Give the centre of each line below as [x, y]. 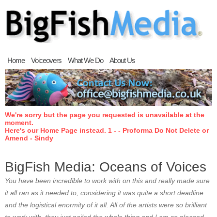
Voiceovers [46, 61]
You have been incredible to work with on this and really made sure [107, 181]
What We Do [85, 61]
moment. [19, 123]
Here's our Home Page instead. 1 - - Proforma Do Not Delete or [107, 131]
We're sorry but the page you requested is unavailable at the [105, 115]
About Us [122, 61]
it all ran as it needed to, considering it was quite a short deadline [104, 193]
